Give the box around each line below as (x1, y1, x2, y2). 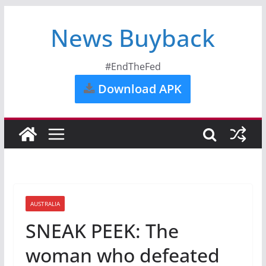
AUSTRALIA (30, 199, 60, 208)
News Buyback (50, 21, 216, 54)
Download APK (95, 81, 182, 97)
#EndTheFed (104, 60, 161, 73)
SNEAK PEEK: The (25, 218, 179, 243)
